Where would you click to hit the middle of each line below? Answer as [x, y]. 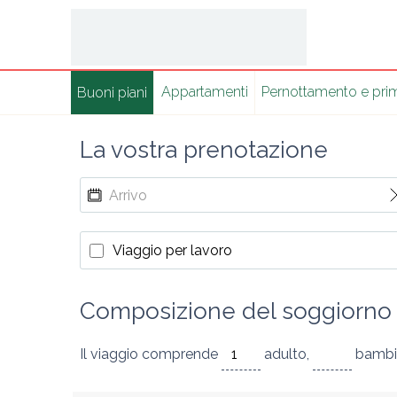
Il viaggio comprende [151, 354]
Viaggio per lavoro [172, 250]
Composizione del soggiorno [236, 311]
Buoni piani [113, 93]
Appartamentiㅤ [204, 92]
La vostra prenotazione [204, 150]
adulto [284, 354]
